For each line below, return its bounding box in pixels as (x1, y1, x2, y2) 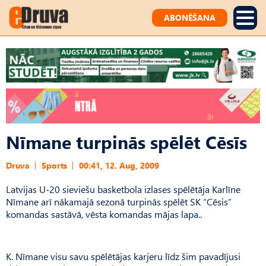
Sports (42, 159, 67, 171)
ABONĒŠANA (164, 12, 216, 23)
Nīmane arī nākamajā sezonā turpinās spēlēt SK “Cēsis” (6, 195, 232, 208)
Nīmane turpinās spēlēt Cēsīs (6, 129, 247, 154)
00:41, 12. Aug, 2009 (79, 159, 159, 171)
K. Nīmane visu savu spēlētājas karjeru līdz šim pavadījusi (6, 249, 240, 262)
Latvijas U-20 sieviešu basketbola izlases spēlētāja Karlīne (6, 182, 240, 195)
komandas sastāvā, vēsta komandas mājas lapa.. (6, 207, 202, 220)
